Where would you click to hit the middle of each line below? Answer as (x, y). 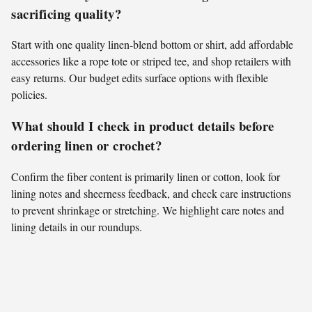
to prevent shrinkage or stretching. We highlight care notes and (148, 210)
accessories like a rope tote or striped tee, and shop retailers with (151, 61)
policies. (29, 95)
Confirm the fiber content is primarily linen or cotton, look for (146, 176)
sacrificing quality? (66, 13)
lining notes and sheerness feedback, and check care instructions (151, 193)
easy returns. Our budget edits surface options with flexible (140, 78)
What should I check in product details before (143, 125)
